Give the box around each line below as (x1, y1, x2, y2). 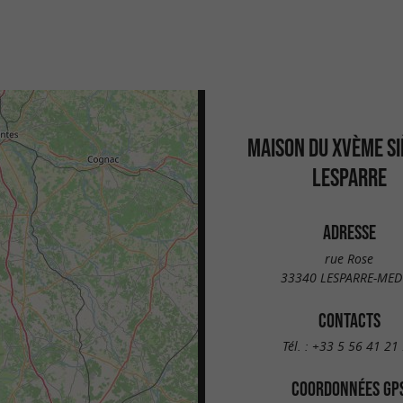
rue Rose (325, 249, 373, 267)
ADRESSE (322, 221, 376, 243)
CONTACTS (318, 309, 381, 331)
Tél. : (282, 337, 312, 355)
